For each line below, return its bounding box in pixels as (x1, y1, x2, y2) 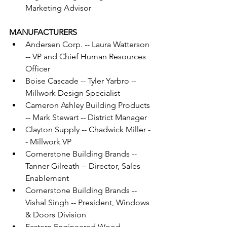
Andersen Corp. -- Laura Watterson (25, 40, 152, 50)
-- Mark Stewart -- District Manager (25, 112, 147, 123)
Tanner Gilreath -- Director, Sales (25, 161, 142, 171)
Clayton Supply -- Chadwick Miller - (25, 125, 150, 135)
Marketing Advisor (25, 3, 91, 13)
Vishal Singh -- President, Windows (25, 198, 152, 208)
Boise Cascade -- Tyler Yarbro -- (25, 76, 138, 86)
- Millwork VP (25, 137, 71, 147)
